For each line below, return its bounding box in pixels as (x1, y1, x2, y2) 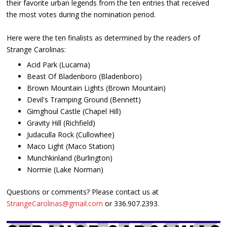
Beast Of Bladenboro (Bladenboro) (27, 71, 142, 82)
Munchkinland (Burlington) (27, 153, 113, 163)
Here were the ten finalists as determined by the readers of (7, 33, 201, 43)
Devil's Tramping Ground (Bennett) (27, 95, 141, 105)
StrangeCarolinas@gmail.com (7, 199, 103, 209)
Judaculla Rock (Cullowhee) (27, 130, 115, 140)
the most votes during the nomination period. (7, 10, 156, 20)
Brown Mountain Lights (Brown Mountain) (27, 83, 166, 93)
